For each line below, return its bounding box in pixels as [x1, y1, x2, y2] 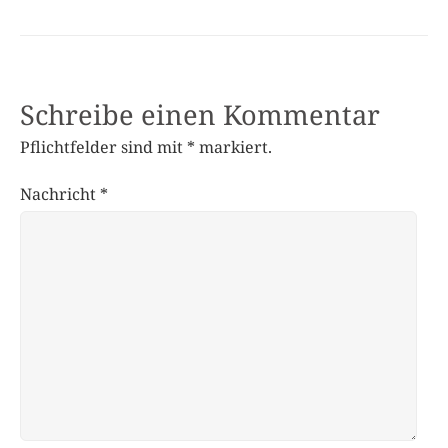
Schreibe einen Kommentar [20, 95, 380, 133]
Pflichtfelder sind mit [20, 135, 187, 158]
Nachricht [20, 182, 100, 205]
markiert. [195, 135, 272, 158]
